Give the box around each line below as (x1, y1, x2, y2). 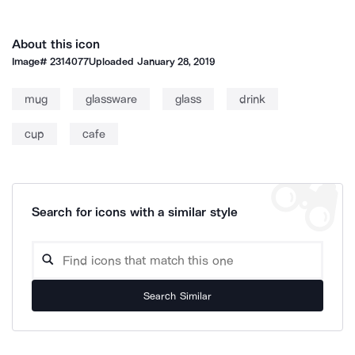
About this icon (12, 36, 101, 52)
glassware (86, 92, 137, 106)
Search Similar (143, 289, 212, 302)
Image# (12, 55, 51, 67)
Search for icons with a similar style (32, 204, 238, 219)
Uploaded (89, 55, 137, 67)
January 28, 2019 (136, 55, 216, 67)
